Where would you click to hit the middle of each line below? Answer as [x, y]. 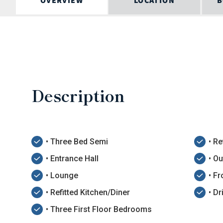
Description [78, 95]
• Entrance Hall [72, 158]
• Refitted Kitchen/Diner [88, 192]
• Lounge [62, 175]
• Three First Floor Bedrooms [99, 209]
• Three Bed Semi [77, 141]
